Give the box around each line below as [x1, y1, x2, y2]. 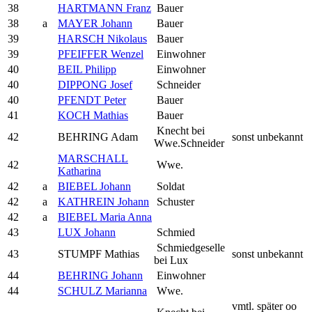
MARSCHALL [58, 152, 128, 164]
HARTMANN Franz [58, 1, 151, 14]
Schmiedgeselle [154, 241, 225, 253]
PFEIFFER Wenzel [58, 47, 143, 60]
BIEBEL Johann [58, 180, 131, 192]
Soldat [154, 180, 185, 192]
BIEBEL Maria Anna [58, 210, 152, 223]
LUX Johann [58, 226, 116, 238]
